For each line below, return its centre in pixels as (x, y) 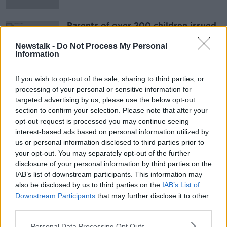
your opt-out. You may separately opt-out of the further (103, 153)
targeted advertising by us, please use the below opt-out (105, 100)
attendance (90, 44)
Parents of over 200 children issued (142, 26)
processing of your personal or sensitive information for (103, 89)
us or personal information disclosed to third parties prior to (110, 142)
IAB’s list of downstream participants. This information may (109, 174)
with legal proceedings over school (141, 35)
